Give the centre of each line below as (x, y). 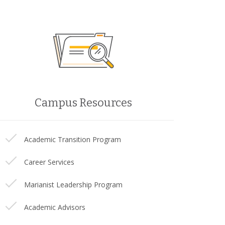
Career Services (49, 162)
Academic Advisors (55, 207)
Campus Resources (83, 103)
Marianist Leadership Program (73, 185)
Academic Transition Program (73, 139)
